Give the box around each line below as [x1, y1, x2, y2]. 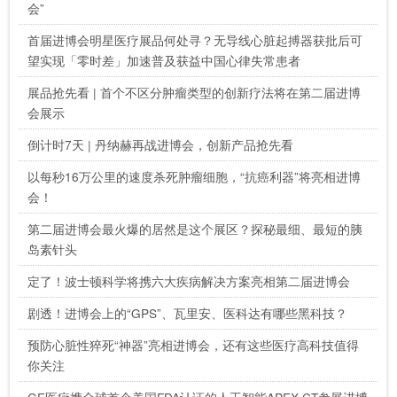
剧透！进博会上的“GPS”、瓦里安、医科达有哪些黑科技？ [27, 303, 348, 322]
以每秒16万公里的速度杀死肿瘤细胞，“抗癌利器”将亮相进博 [27, 167, 362, 185]
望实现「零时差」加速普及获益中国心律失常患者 [27, 51, 301, 69]
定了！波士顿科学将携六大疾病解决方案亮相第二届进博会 [27, 271, 351, 290]
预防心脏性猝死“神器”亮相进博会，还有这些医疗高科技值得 [27, 335, 360, 354]
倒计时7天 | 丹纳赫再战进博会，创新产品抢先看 [27, 135, 294, 153]
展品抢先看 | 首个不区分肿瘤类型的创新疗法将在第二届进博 [27, 82, 362, 101]
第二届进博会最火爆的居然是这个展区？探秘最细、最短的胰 [27, 219, 363, 237]
